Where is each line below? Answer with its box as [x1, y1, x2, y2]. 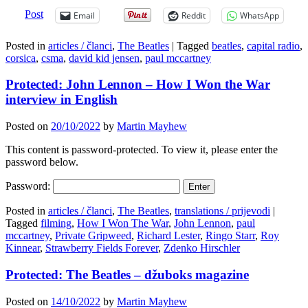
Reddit [181, 9, 206, 21]
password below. [5, 156, 78, 168]
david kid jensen [69, 52, 140, 64]
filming [41, 217, 71, 230]
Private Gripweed [55, 230, 131, 242]
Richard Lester [137, 230, 200, 242]
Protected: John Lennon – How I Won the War [5, 77, 270, 92]
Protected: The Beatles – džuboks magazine [5, 267, 249, 282]
